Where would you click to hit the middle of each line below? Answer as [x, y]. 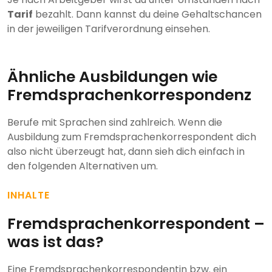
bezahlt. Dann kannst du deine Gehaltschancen [147, 15]
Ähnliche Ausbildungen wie [112, 77]
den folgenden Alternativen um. [83, 166]
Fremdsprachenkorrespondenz [129, 95]
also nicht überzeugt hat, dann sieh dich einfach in [126, 152]
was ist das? [56, 242]
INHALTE [29, 195]
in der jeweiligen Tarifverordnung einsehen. [109, 29]
